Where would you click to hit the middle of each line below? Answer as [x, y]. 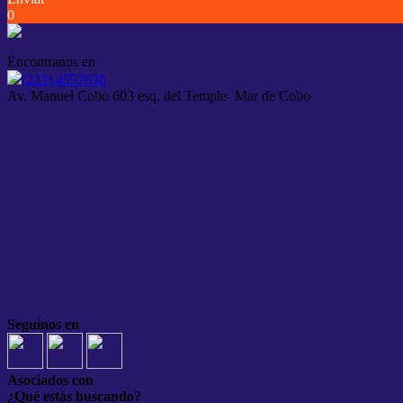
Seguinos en [43, 324]
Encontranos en [51, 61]
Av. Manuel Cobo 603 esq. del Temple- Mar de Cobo [159, 95]
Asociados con [50, 380]
